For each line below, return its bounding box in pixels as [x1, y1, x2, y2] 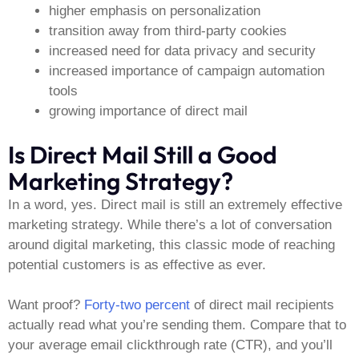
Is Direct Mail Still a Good [8, 139, 277, 170]
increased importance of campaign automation [49, 63, 325, 79]
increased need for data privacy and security [49, 43, 316, 59]
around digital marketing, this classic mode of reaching [8, 236, 335, 252]
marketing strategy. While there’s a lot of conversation [8, 216, 332, 232]
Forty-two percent [84, 297, 190, 313]
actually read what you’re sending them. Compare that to [8, 317, 346, 333]
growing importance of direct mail [49, 103, 248, 119]
